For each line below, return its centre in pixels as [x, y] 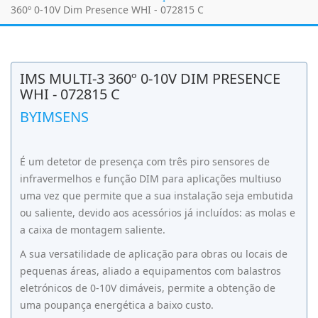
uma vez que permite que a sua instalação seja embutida [157, 196]
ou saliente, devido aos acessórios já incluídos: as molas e [158, 213]
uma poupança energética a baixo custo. [117, 305]
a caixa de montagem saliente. [93, 230]
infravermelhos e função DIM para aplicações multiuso [150, 179]
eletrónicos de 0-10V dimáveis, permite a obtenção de [148, 288]
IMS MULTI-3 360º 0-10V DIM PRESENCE [150, 78]
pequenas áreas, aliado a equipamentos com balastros [150, 271]
